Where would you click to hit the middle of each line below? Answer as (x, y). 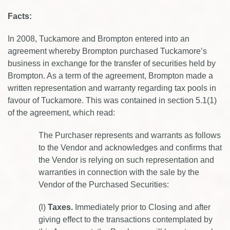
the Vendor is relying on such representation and (126, 160)
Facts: (20, 16)
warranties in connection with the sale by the (119, 172)
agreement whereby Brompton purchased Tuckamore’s (107, 51)
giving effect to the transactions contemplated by (126, 219)
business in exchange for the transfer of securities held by (112, 63)
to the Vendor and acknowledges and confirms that (130, 148)
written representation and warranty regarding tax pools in (112, 88)
